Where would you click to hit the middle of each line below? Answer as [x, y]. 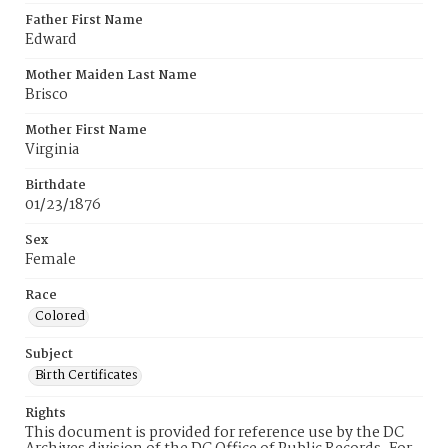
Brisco [46, 95]
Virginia [52, 150]
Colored [60, 316]
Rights [45, 413]
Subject [49, 354]
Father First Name [84, 20]
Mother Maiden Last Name [111, 75]
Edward [51, 40]
